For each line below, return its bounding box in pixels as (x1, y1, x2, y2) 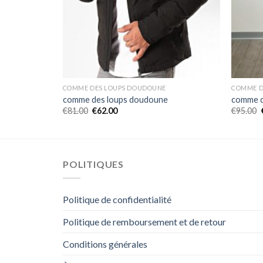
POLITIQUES (63, 158, 124, 170)
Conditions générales (63, 238, 147, 250)
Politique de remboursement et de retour (63, 216, 226, 228)
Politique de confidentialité (63, 194, 171, 205)
